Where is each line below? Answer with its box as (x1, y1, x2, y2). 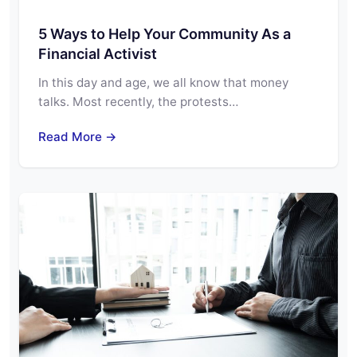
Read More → (38, 128, 117, 144)
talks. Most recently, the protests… (38, 93, 238, 109)
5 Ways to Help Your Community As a (38, 25, 291, 42)
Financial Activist (38, 45, 157, 62)
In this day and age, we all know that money (38, 74, 288, 90)
